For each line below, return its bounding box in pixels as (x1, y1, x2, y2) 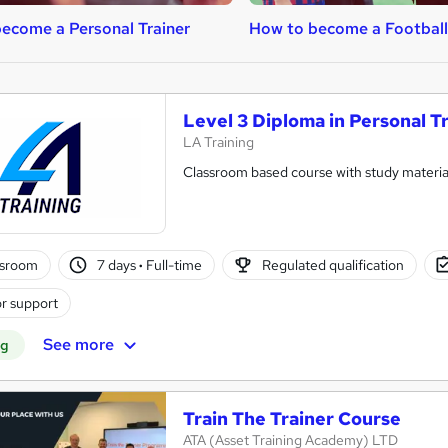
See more (42, 334, 114, 356)
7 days (97, 256, 140, 275)
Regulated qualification (261, 256, 404, 275)
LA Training (183, 133, 254, 152)
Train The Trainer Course (183, 407, 401, 431)
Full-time (143, 256, 203, 275)
